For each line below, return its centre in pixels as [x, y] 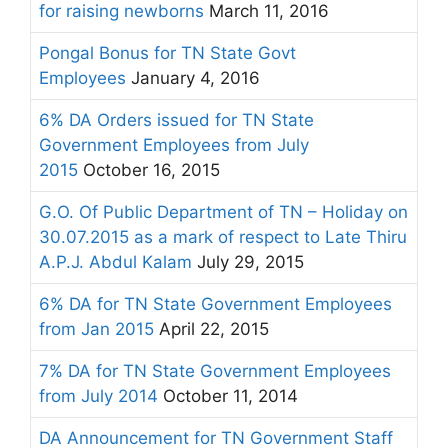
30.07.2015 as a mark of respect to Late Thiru [223, 237]
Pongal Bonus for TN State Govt [167, 53]
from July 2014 [98, 396]
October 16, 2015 [149, 170]
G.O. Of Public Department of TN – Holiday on [223, 212]
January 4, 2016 [193, 78]
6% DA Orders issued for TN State [176, 120]
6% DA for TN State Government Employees [215, 304]
